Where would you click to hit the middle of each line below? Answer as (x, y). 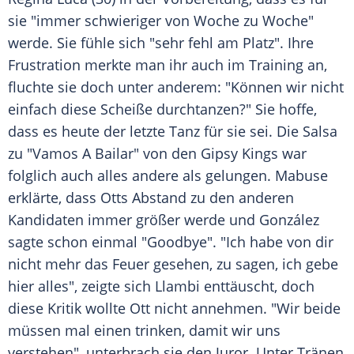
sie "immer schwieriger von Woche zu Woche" (161, 21)
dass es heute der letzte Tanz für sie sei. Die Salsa (173, 132)
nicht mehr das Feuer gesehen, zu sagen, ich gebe (173, 264)
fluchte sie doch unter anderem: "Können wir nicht (176, 87)
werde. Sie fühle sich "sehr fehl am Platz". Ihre (161, 43)
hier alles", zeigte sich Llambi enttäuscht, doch (161, 286)
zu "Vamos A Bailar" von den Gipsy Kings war (157, 154)
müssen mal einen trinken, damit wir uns (144, 331)
